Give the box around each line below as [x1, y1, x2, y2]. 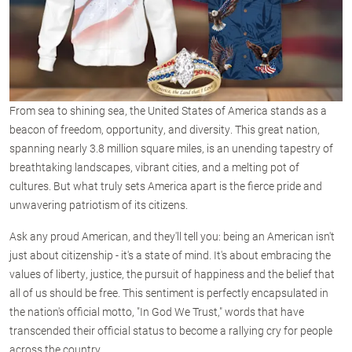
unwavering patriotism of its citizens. [9, 196, 188, 212]
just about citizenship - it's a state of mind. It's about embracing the [9, 247, 331, 262]
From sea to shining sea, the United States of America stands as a [9, 102, 327, 118]
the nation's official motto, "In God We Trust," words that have [9, 303, 304, 319]
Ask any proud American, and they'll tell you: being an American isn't [9, 228, 335, 244]
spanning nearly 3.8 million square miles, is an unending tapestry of [9, 140, 333, 156]
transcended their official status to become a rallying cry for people [9, 322, 332, 338]
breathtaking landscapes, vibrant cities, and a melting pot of [9, 159, 299, 174]
